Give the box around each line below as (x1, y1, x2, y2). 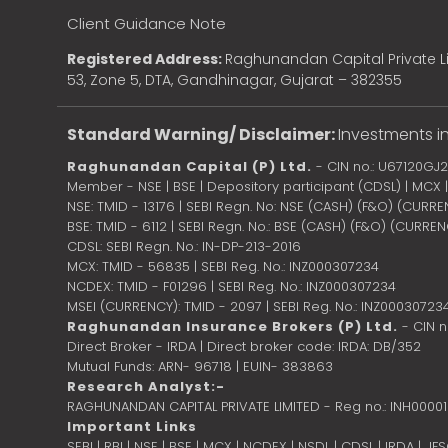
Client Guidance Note (67, 13, 226, 35)
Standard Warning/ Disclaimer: (67, 123, 338, 147)
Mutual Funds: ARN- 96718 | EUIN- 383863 (67, 357, 333, 377)
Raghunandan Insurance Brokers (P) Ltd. (67, 317, 398, 337)
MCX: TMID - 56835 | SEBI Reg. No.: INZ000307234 (67, 257, 379, 277)
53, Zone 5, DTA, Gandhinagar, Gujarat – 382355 (67, 70, 402, 91)
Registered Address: (67, 49, 225, 70)
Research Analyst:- (67, 377, 225, 397)
